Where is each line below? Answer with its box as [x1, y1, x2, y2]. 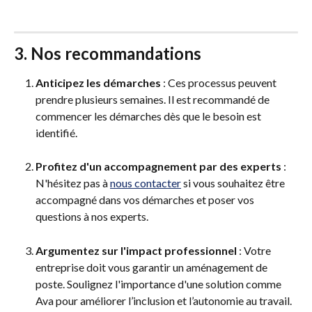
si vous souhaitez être [181, 176, 287, 190]
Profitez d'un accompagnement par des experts [36, 159, 281, 173]
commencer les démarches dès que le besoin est [36, 109, 263, 123]
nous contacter [110, 176, 181, 190]
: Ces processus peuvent [161, 75, 279, 89]
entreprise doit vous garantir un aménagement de [36, 260, 270, 274]
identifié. [36, 125, 77, 139]
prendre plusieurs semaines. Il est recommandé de [36, 92, 272, 106]
